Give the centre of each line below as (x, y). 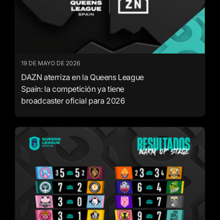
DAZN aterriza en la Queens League (82, 77)
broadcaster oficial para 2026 (73, 101)
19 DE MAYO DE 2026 (51, 63)
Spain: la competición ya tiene (73, 89)
